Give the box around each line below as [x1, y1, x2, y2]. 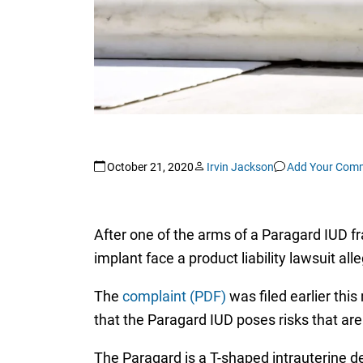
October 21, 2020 [106, 160, 194, 173]
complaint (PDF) [122, 288, 226, 305]
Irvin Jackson [206, 160, 274, 173]
